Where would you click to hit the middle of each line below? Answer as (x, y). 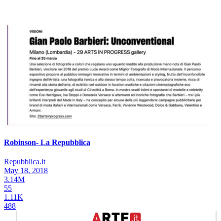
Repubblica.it (25, 161)
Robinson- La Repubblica (47, 142)
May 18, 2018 (26, 170)
